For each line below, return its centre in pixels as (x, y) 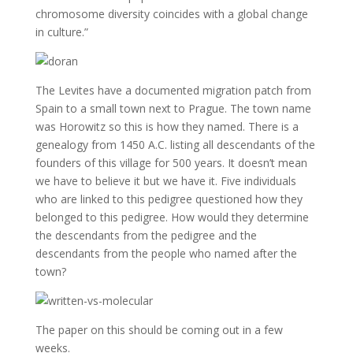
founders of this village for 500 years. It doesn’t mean (171, 163)
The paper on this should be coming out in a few (159, 330)
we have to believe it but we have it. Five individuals (165, 181)
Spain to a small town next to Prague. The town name (173, 108)
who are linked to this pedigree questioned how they (169, 199)
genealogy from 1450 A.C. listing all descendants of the (175, 145)
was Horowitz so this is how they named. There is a (167, 126)
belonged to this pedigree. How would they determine (172, 217)
